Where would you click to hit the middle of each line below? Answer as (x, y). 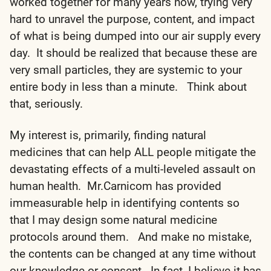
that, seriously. (46, 103)
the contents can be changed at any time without (133, 253)
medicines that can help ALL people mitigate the (133, 152)
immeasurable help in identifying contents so (125, 203)
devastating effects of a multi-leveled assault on (132, 169)
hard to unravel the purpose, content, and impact (132, 19)
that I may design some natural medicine (113, 220)
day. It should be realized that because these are (133, 53)
